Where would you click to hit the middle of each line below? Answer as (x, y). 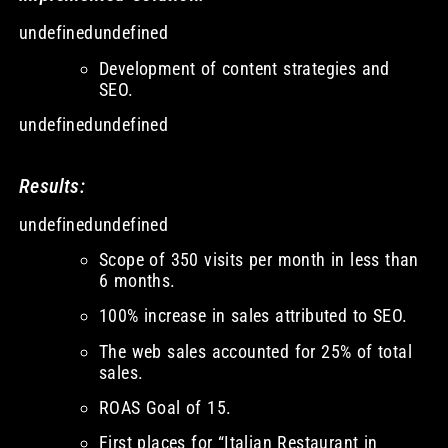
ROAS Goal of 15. (165, 408)
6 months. (137, 280)
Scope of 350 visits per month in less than (258, 259)
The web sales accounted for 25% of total (255, 351)
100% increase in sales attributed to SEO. (253, 316)
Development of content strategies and (244, 68)
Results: (52, 185)
